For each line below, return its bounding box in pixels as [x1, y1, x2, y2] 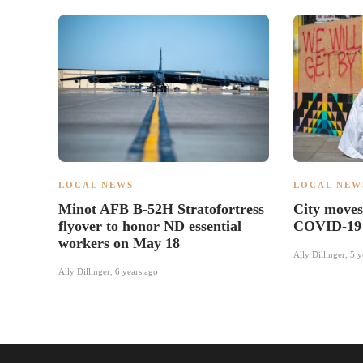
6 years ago [115, 267, 158, 277]
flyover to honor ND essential [58, 218, 241, 235]
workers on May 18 [58, 235, 180, 252]
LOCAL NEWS [58, 180, 134, 190]
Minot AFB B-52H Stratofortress [58, 201, 264, 218]
